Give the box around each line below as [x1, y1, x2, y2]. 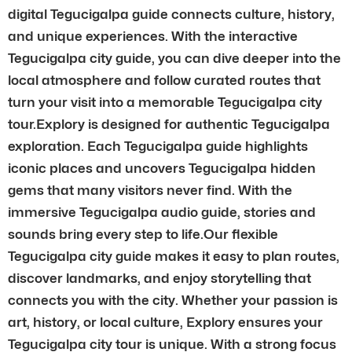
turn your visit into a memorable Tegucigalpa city [8, 93, 322, 110]
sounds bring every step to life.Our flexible [8, 225, 278, 242]
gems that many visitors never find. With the [8, 181, 292, 198]
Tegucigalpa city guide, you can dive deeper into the [8, 49, 341, 66]
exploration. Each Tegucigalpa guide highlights [8, 137, 308, 154]
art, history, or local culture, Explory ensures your [8, 313, 323, 330]
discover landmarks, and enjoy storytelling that [8, 269, 311, 286]
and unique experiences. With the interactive [8, 27, 298, 44]
